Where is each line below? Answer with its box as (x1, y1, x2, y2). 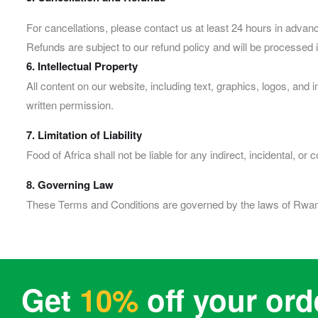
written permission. (26, 97, 114, 112)
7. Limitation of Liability (26, 126, 142, 143)
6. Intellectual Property (26, 57, 138, 74)
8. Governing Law (26, 176, 114, 192)
